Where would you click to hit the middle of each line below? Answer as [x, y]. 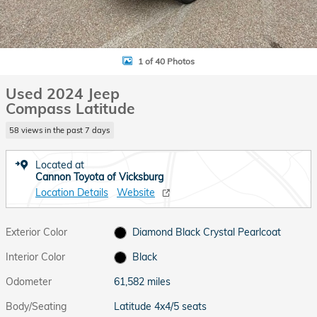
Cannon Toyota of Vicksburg [99, 177]
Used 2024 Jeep [63, 93]
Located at [60, 165]
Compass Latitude [70, 108]
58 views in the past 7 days [60, 130]
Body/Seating [36, 306]
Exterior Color [36, 232]
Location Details [72, 192]
